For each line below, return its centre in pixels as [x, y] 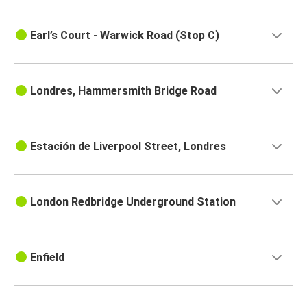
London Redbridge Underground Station [133, 202]
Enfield [47, 258]
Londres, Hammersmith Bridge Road [123, 91]
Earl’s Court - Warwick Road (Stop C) [125, 36]
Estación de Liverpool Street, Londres [128, 147]
